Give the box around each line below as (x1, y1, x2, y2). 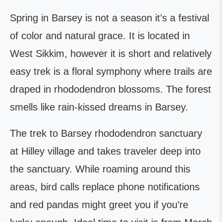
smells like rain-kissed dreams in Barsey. (10, 102, 188, 112)
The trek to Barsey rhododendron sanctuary (10, 128, 202, 139)
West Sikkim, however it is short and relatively (10, 48, 212, 59)
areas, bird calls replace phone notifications (10, 181, 200, 192)
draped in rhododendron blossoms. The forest (10, 84, 211, 95)
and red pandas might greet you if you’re (10, 199, 188, 210)
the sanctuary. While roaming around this (10, 164, 190, 174)
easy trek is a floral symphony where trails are (10, 66, 212, 77)
